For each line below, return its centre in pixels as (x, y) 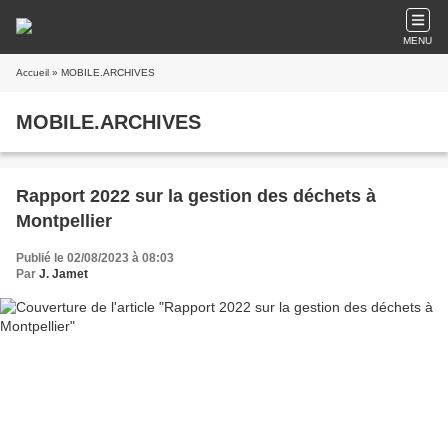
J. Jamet (63, 274)
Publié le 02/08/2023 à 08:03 (95, 258)
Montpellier (64, 221)
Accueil (32, 72)
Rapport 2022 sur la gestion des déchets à (196, 196)
